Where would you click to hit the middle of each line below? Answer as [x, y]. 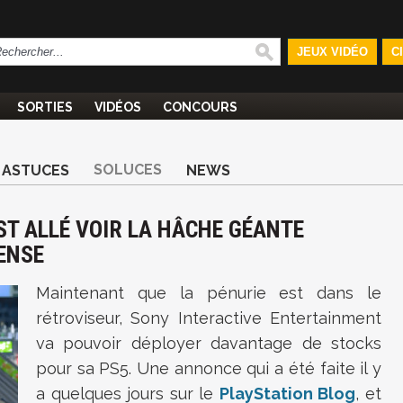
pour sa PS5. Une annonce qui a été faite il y [209, 368]
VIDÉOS [118, 107]
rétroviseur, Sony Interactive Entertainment [209, 318]
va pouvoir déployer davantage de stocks [209, 343]
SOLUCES [128, 170]
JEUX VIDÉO [332, 52]
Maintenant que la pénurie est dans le [209, 293]
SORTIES [45, 107]
